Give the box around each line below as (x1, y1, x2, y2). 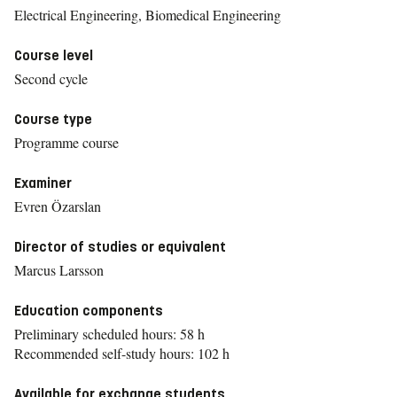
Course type (14, 111, 92, 128)
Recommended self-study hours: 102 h (14, 344, 230, 362)
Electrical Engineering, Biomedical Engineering (14, 5, 281, 24)
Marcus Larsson (14, 261, 104, 279)
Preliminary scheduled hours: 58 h (14, 324, 205, 343)
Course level (14, 47, 93, 64)
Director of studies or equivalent (14, 238, 226, 255)
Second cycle (14, 69, 88, 88)
